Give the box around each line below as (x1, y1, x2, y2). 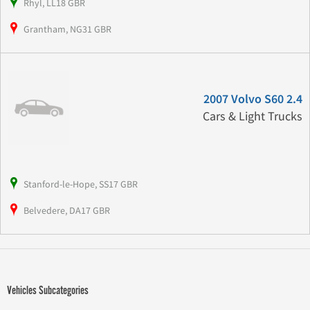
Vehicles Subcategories (7, 284, 89, 298)
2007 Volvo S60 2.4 (203, 91, 302, 107)
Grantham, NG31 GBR (24, 22, 111, 35)
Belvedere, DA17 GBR (24, 204, 110, 217)
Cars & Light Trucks (202, 108, 302, 125)
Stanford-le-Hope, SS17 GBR (24, 178, 138, 191)
